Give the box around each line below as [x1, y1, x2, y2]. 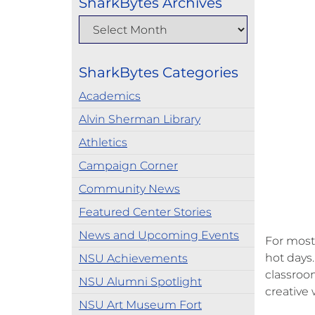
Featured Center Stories [79, 205, 212, 219]
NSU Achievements [79, 252, 188, 265]
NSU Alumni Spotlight [79, 275, 202, 288]
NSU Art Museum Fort [79, 298, 202, 311]
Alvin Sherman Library [79, 112, 200, 126]
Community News [79, 182, 180, 195]
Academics [79, 89, 141, 103]
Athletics [79, 136, 127, 149]
